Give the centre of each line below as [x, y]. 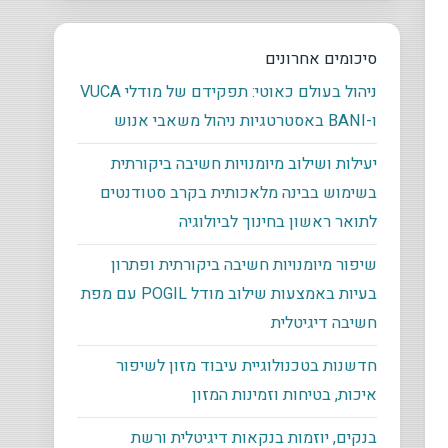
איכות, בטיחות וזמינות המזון [285, 395]
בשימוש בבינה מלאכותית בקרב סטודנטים [239, 193]
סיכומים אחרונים [321, 58]
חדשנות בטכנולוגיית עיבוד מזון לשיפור [247, 366]
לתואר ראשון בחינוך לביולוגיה [278, 222]
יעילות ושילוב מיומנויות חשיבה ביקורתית [244, 164]
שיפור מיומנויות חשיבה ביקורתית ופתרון [244, 265]
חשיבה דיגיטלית [324, 323]
